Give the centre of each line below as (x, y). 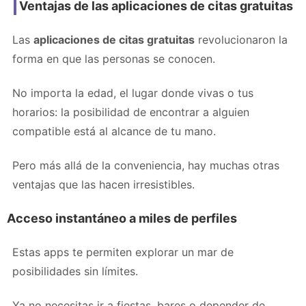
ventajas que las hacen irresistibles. (103, 184)
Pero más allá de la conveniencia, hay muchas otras (146, 165)
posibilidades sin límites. (75, 271)
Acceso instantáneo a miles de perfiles (122, 218)
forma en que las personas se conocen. (114, 58)
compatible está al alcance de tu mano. (114, 131)
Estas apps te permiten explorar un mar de (123, 252)
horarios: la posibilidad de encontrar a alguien (131, 112)
